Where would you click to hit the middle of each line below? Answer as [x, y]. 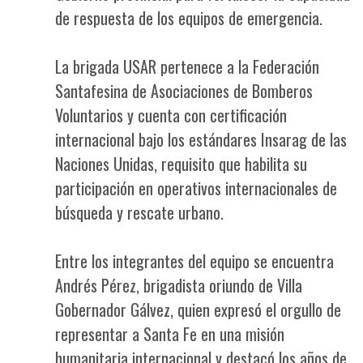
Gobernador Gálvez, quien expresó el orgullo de [198, 310]
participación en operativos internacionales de [196, 188]
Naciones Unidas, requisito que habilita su [181, 164]
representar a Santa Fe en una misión [170, 334]
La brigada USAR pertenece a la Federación [187, 66]
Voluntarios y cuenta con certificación [171, 115]
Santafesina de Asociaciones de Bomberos [184, 91]
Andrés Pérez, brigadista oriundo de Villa [179, 285]
